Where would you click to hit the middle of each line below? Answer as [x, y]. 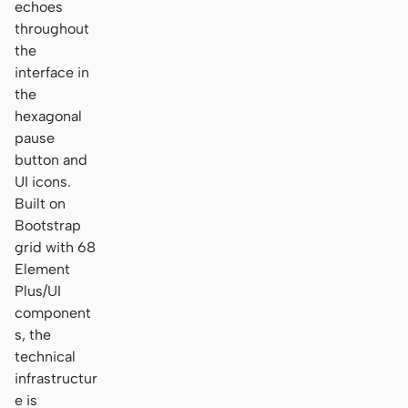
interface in [52, 72]
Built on [40, 203]
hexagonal [48, 116]
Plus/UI [38, 291]
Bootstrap [48, 225]
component [53, 312]
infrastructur [56, 378]
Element [42, 269]
